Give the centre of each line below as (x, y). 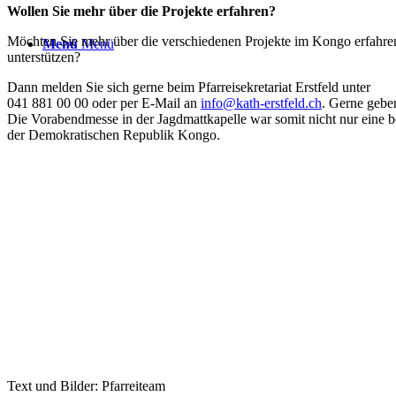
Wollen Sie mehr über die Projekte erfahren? (141, 11)
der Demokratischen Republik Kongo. (114, 134)
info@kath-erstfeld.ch (261, 103)
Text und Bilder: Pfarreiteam (86, 385)
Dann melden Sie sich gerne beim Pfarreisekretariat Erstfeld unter (189, 87)
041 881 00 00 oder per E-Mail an (104, 103)
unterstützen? (44, 57)
